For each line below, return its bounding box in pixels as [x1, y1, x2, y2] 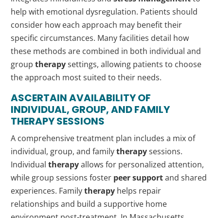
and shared [163, 172, 207, 183]
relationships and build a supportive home [11, 199, 167, 210]
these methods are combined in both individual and [11, 46, 201, 57]
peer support [113, 172, 163, 183]
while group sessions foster [11, 172, 114, 183]
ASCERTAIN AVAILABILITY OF [11, 91, 151, 105]
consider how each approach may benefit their [11, 19, 182, 31]
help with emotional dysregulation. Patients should [11, 6, 198, 18]
